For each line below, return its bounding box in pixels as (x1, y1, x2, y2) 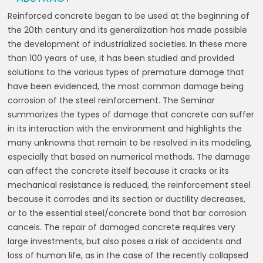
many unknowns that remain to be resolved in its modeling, (8, 137, 252, 149)
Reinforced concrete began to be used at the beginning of (8, 10, 250, 22)
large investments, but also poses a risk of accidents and (8, 235, 242, 247)
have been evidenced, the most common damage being (8, 80, 244, 92)
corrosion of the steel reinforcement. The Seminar (8, 95, 215, 106)
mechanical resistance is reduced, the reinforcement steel (8, 179, 251, 191)
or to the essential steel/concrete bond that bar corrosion (8, 207, 247, 219)
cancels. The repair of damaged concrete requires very (8, 221, 236, 233)
